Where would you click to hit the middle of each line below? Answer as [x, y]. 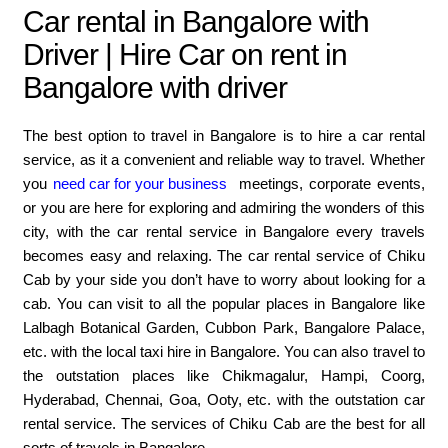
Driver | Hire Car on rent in [185, 55]
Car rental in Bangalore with [196, 22]
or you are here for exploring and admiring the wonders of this [224, 208]
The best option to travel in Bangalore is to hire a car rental [224, 136]
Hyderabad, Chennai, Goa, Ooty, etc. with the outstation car [224, 400]
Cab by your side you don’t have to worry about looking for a [224, 280]
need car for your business [140, 184]
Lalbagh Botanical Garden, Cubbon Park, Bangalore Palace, [224, 328]
